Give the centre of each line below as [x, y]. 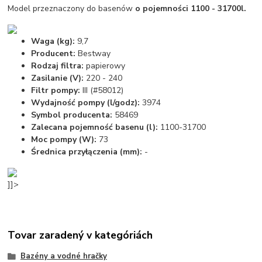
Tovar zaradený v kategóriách [80, 235]
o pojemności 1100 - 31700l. [191, 8]
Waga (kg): [53, 41]
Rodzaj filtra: [58, 65]
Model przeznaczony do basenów [72, 8]
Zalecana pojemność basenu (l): [95, 127]
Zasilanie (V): [58, 78]
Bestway [93, 53]
